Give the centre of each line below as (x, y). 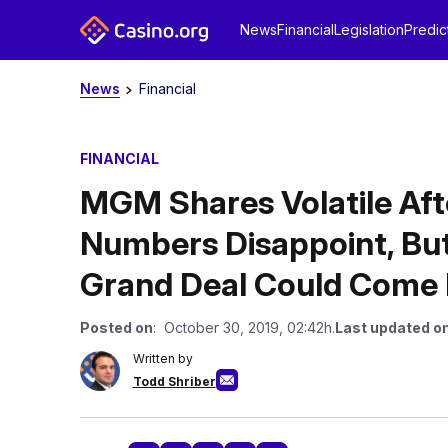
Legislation (368, 29)
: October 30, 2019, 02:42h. (243, 327)
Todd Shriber (174, 381)
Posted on (116, 327)
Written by (162, 358)
